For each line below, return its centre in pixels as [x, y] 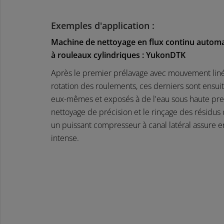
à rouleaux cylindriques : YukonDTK [118, 55]
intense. [65, 138]
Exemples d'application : [103, 25]
